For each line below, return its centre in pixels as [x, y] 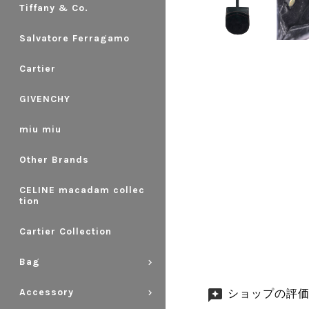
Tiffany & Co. [54, 8]
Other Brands [54, 160]
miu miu [40, 130]
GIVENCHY [45, 99]
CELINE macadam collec [82, 190]
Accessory [47, 292]
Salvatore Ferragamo [74, 39]
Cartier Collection [66, 232]
